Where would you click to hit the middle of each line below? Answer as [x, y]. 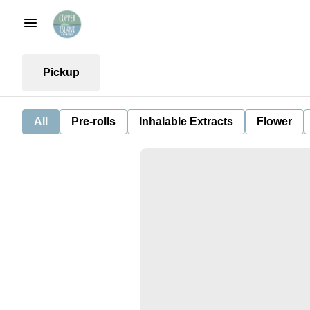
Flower [274, 121]
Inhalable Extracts [186, 121]
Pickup [61, 72]
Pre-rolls [93, 121]
